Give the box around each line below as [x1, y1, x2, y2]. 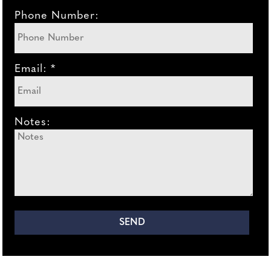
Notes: [15, 117, 51, 128]
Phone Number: [15, 10, 100, 22]
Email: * [15, 64, 56, 75]
